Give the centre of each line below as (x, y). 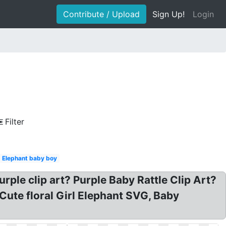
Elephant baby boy (29, 158)
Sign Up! (168, 14)
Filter (15, 122)
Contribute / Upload (101, 14)
